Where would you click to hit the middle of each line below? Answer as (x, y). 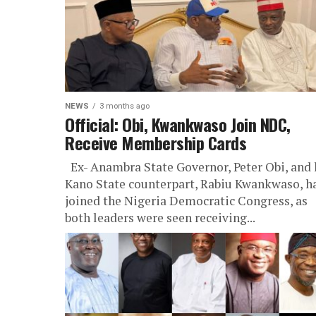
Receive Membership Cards (156, 142)
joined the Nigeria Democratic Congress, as (186, 201)
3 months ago (124, 106)
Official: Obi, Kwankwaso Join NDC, (178, 124)
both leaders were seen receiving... (160, 218)
